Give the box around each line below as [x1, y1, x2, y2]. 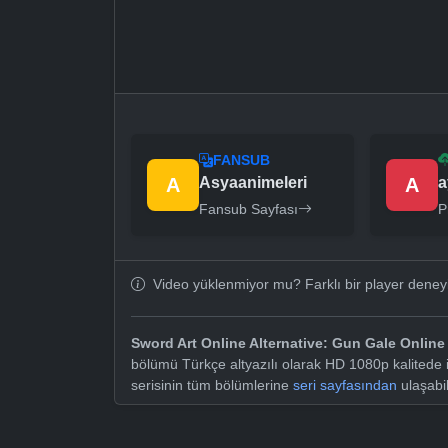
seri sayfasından [293, 377, 397, 394]
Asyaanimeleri [199, 174, 307, 192]
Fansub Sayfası [199, 201, 298, 218]
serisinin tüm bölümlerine [131, 377, 293, 394]
